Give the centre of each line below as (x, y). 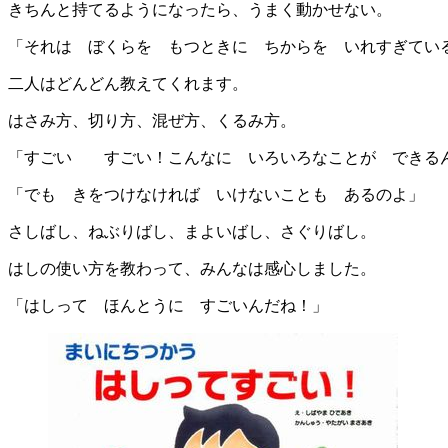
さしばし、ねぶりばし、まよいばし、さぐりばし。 (192, 231)
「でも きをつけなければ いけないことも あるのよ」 (216, 194)
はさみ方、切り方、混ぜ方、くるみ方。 (152, 120)
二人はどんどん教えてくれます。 (128, 83)
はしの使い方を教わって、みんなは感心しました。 (192, 268)
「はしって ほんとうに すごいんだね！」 (168, 305)
